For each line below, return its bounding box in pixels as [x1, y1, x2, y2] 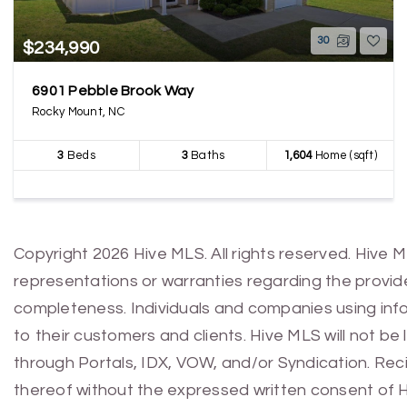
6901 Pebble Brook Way [32, 84, 194, 98]
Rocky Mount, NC [32, 105, 124, 118]
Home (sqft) [312, 149, 377, 162]
